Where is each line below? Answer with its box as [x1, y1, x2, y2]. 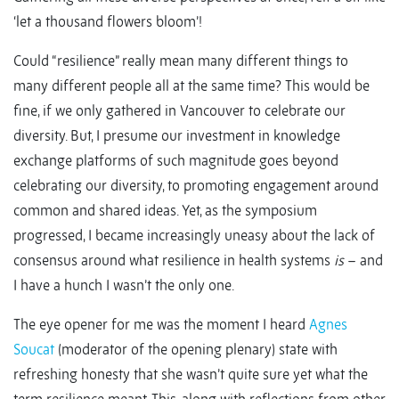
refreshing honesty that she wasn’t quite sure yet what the [13, 365, 368, 384]
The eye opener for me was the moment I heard [13, 315, 309, 334]
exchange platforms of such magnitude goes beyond [13, 151, 338, 170]
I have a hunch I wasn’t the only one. [13, 276, 234, 295]
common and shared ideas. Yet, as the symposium [13, 201, 317, 220]
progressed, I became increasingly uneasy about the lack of [13, 226, 375, 245]
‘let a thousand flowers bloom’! [13, 12, 202, 31]
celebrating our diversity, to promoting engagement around [13, 176, 379, 195]
